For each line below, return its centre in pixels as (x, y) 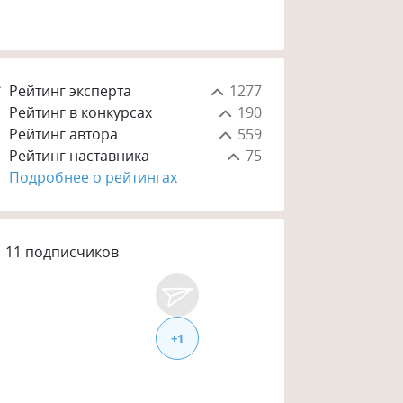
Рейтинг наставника (80, 156)
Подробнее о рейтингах (94, 178)
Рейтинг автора (64, 134)
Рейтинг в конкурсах (81, 113)
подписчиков (72, 252)
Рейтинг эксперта (71, 91)
